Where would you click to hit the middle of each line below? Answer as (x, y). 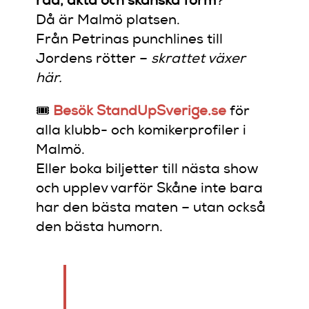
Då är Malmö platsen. (108, 21)
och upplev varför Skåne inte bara (150, 189)
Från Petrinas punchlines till (130, 40)
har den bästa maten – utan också (151, 209)
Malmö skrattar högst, (151, 285)
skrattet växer (199, 60)
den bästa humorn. (100, 228)
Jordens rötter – (94, 60)
